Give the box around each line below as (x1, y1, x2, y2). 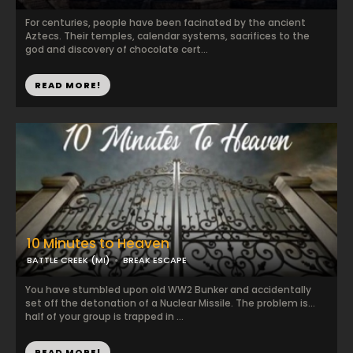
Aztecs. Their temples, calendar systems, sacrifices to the (25, 29, 310, 43)
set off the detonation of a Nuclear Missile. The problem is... (25, 296, 315, 310)
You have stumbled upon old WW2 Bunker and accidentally (25, 283, 311, 296)
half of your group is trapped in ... (25, 310, 184, 323)
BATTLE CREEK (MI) (27, 254, 110, 266)
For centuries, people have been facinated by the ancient (25, 16, 306, 29)
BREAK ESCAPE (123, 254, 187, 266)
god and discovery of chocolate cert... (25, 43, 208, 56)
